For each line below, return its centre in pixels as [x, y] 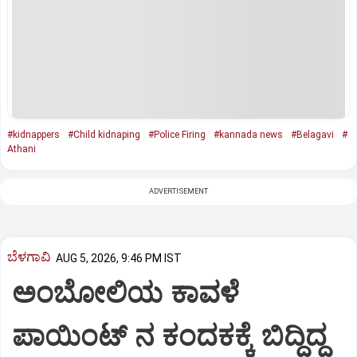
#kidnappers [33, 134]
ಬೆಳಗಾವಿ [29, 257]
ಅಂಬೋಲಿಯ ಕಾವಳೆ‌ [126, 294]
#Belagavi [312, 134]
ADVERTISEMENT [178, 191]
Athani [22, 149]
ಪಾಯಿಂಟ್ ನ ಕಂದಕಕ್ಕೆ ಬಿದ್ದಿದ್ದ [170, 337]
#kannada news [248, 134]
